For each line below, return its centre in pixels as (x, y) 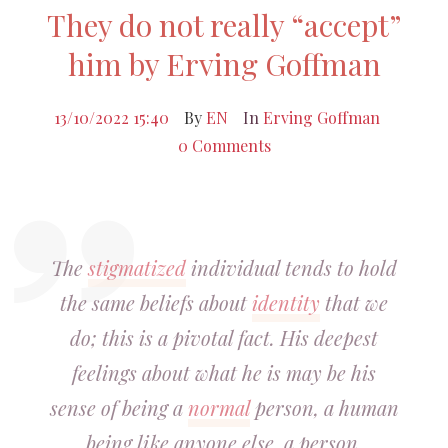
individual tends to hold (291, 267)
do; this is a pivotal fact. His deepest (224, 337)
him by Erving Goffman (224, 64)
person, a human (324, 407)
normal (218, 407)
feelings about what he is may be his (224, 372)
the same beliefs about (156, 302)
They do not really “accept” (224, 25)
